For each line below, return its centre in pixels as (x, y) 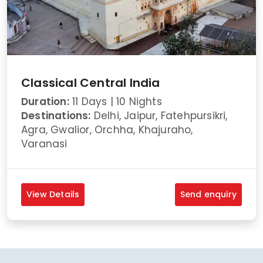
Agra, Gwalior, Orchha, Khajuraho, (107, 130)
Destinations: (56, 116)
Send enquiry (208, 195)
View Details (53, 195)
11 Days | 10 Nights (115, 102)
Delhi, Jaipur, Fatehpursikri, (159, 116)
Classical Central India (91, 83)
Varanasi (44, 144)
